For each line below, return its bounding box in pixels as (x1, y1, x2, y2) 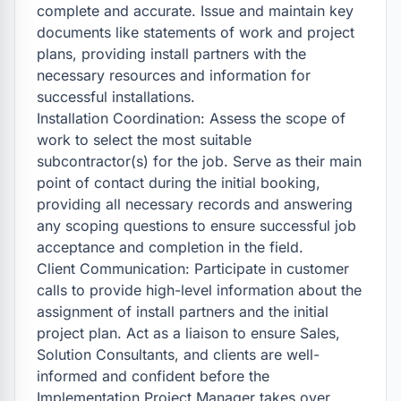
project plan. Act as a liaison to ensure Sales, (37, 324, 340, 342)
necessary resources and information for (37, 66, 311, 84)
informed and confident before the (37, 367, 269, 385)
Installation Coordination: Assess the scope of (37, 109, 346, 127)
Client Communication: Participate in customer (37, 260, 349, 277)
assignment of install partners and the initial (37, 303, 328, 320)
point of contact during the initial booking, (37, 174, 320, 192)
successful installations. (37, 88, 195, 106)
